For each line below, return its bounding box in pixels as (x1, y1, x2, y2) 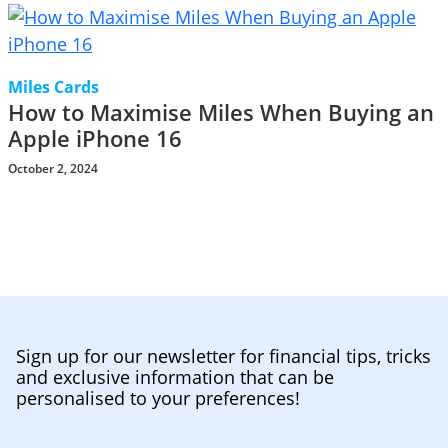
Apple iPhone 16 (8, 124, 182, 153)
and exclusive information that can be (16, 365, 334, 389)
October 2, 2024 (8, 160, 98, 177)
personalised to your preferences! (16, 386, 300, 410)
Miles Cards (8, 76, 99, 98)
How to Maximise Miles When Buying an (8, 98, 434, 127)
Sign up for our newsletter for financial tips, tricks (16, 344, 431, 368)
